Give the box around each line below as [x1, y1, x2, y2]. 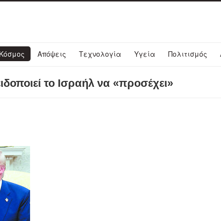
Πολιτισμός [168, 49, 207, 59]
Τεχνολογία [79, 49, 121, 59]
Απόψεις [37, 49, 66, 59]
